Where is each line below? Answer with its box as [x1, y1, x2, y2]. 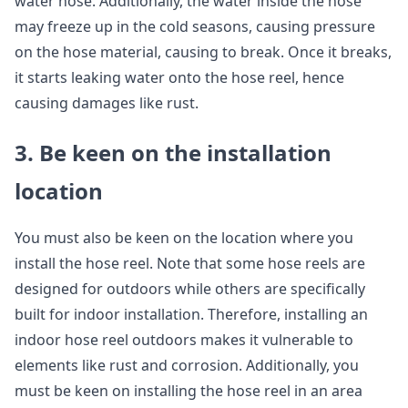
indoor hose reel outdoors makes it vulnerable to [15, 330, 353, 350]
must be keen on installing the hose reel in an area [15, 381, 362, 401]
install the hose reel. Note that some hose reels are [15, 253, 365, 273]
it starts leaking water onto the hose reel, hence [15, 67, 344, 87]
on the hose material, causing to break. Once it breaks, [15, 42, 392, 62]
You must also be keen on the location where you [15, 228, 353, 248]
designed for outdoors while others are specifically [15, 279, 365, 299]
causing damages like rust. [15, 93, 199, 113]
